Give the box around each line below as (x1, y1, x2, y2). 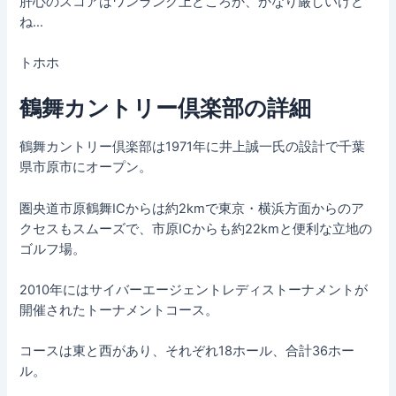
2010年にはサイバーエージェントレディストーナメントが (19, 281, 369, 298)
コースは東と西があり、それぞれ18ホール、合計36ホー (19, 343, 355, 360)
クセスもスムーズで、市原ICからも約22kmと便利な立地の (19, 220, 373, 237)
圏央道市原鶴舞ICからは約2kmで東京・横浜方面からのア (19, 200, 365, 217)
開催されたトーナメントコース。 (19, 301, 219, 318)
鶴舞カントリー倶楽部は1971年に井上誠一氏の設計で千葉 (19, 139, 366, 156)
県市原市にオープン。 (19, 159, 153, 176)
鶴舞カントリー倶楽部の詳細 (19, 94, 312, 121)
